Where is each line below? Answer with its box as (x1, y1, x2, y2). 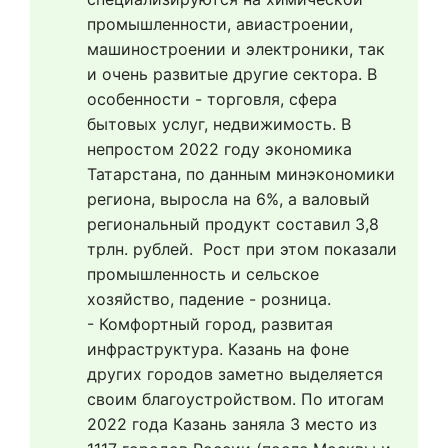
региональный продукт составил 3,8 (87, 214, 379, 234)
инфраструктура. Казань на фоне (87, 339, 349, 359)
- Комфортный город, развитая (87, 314, 333, 334)
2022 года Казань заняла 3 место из (87, 414, 377, 434)
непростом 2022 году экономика (87, 139, 352, 159)
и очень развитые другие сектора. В (87, 64, 377, 84)
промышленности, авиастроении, (87, 14, 353, 34)
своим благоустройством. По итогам (87, 389, 384, 409)
